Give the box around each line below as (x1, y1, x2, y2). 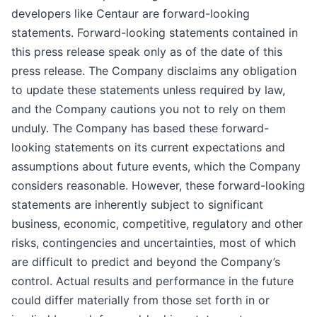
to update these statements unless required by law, (11, 83, 285, 98)
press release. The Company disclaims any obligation (11, 64, 296, 79)
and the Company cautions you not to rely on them (11, 102, 286, 117)
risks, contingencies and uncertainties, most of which (11, 236, 296, 250)
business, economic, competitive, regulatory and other (11, 217, 303, 231)
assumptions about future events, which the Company (11, 159, 301, 174)
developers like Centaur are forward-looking (11, 6, 250, 21)
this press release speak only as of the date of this (11, 45, 282, 59)
